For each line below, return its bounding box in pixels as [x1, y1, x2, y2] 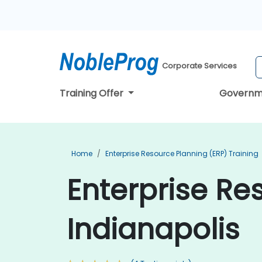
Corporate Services [162, 60, 237, 72]
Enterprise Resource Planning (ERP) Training [105, 149, 258, 158]
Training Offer [60, 87, 126, 100]
